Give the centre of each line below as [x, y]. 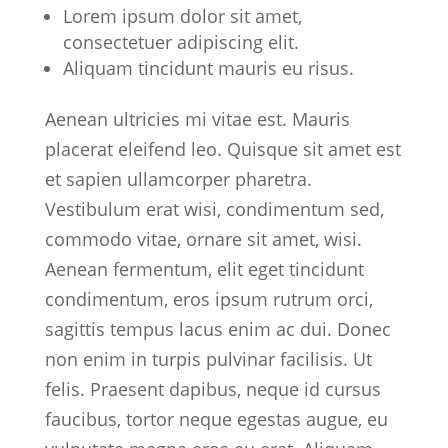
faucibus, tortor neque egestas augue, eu [216, 419]
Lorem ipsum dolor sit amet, [182, 16]
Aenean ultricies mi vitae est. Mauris [197, 119]
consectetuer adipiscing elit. [180, 42]
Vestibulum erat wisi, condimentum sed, [214, 209]
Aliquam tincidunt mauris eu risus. [208, 68]
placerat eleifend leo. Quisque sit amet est [222, 149]
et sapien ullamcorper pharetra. [178, 179]
